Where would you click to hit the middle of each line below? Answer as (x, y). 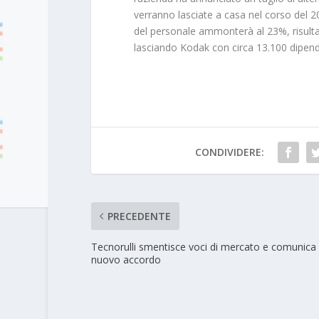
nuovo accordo (126, 259)
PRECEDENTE (139, 216)
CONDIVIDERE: (230, 152)
